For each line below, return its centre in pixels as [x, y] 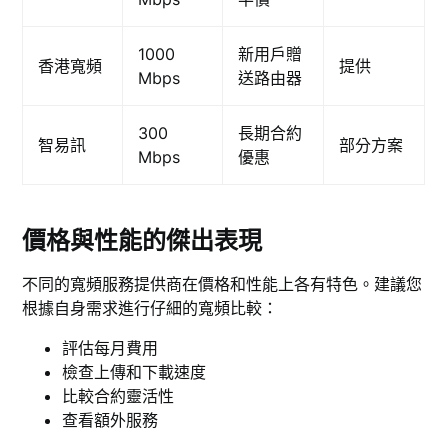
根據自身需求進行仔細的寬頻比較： [150, 308]
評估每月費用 [110, 348]
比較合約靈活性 [118, 396]
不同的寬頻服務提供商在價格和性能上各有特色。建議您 [222, 284]
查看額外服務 [110, 420]
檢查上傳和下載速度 [134, 372]
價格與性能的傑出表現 [142, 241]
